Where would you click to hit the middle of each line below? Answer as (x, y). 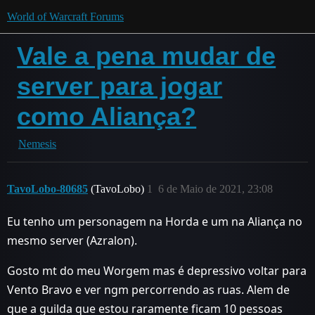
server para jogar (120, 86)
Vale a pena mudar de (147, 56)
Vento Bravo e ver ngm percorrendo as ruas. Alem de (148, 290)
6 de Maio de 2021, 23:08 (216, 189)
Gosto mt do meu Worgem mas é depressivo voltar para (157, 271)
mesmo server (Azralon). (72, 240)
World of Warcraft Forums (65, 17)
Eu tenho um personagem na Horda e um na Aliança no (155, 221)
